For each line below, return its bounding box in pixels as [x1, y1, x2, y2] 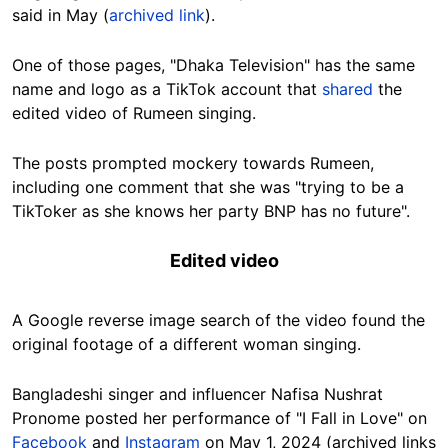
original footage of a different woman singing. [12, 334, 361, 355]
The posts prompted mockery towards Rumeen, [12, 153, 374, 174]
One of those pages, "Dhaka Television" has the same [12, 55, 415, 76]
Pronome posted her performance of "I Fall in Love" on [12, 408, 427, 429]
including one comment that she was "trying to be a [12, 177, 404, 198]
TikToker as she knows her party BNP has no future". [12, 201, 410, 222]
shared [322, 79, 378, 100]
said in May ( [12, 5, 109, 26]
